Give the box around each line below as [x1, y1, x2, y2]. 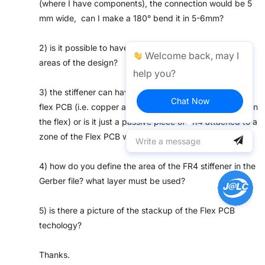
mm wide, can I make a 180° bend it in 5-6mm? [39, 13, 224, 23]
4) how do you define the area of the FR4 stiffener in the [39, 161, 256, 171]
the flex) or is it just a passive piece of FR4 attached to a [39, 117, 257, 127]
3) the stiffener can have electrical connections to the [39, 87, 245, 97]
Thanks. [39, 250, 70, 260]
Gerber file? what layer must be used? [39, 176, 185, 186]
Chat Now [170, 96, 209, 106]
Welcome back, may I [143, 50, 239, 62]
